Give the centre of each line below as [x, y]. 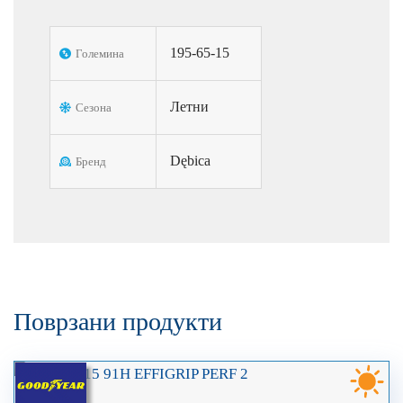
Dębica [190, 161]
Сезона [94, 108]
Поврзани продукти [118, 322]
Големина [100, 54]
